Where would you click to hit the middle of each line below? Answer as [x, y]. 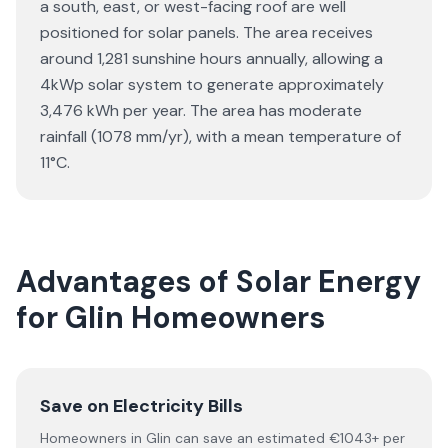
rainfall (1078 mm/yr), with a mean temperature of [220, 136]
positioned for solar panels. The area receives [206, 32]
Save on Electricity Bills [141, 406]
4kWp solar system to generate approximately [212, 84]
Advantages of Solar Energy [218, 281]
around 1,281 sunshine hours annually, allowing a [211, 58]
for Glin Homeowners [170, 317]
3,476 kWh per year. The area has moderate [201, 110]
